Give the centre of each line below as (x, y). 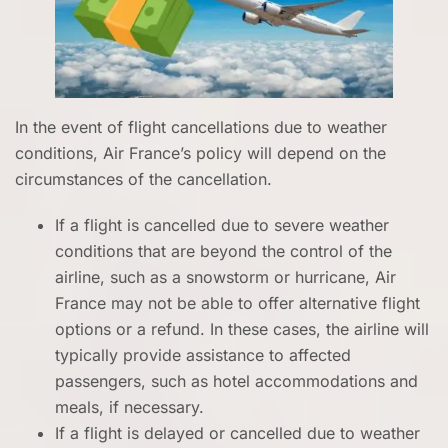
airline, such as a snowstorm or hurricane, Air (225, 277)
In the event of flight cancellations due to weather (201, 127)
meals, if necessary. (129, 407)
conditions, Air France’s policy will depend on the (200, 153)
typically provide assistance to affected (203, 355)
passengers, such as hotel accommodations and (236, 381)
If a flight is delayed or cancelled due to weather (237, 433)
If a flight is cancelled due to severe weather (222, 225)
